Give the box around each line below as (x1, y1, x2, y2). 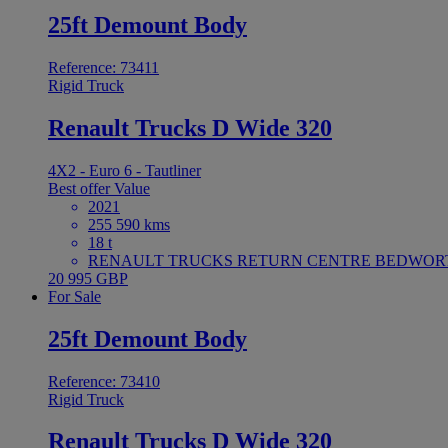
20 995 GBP (48, 269, 128, 287)
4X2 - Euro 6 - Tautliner (48, 161, 201, 179)
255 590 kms (88, 215, 170, 233)
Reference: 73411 (48, 58, 159, 76)
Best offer (48, 179, 114, 197)
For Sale (48, 287, 101, 305)
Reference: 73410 (48, 372, 160, 390)
